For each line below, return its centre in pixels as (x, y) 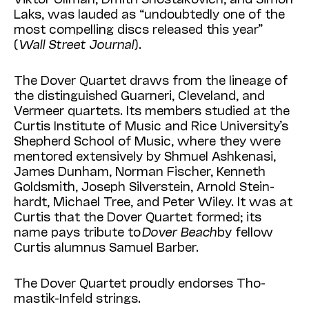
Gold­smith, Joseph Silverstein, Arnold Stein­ (144, 186)
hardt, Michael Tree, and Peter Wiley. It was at (153, 201)
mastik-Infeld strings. (77, 298)
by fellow (245, 231)
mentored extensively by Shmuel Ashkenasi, (145, 156)
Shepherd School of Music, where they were (147, 140)
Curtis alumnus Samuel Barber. (106, 247)
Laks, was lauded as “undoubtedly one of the (149, 13)
